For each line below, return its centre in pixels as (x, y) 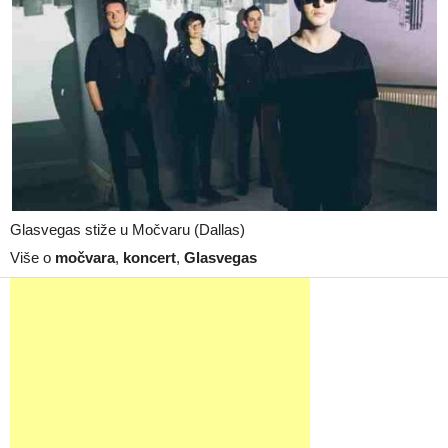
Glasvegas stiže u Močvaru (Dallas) (127, 229)
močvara (85, 257)
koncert (149, 257)
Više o (32, 257)
